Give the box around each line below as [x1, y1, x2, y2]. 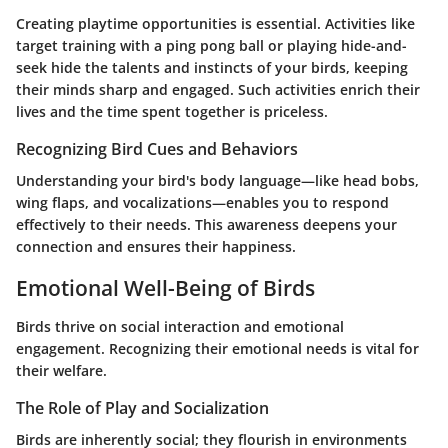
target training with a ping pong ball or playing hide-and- [16, 35, 407, 55]
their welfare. [16, 360, 107, 380]
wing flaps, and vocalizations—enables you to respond [16, 193, 389, 212]
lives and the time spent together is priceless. [16, 101, 328, 121]
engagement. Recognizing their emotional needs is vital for [16, 338, 419, 358]
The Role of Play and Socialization [16, 396, 269, 419]
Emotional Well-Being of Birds [16, 274, 315, 302]
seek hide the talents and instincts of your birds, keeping [16, 57, 408, 77]
